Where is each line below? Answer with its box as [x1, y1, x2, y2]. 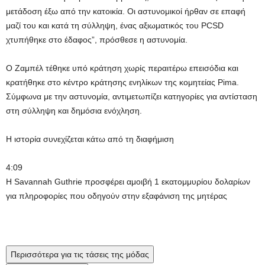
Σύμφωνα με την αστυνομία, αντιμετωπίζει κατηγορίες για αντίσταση [6, 92, 257, 101]
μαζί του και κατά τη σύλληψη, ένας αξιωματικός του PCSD [6, 21, 224, 30]
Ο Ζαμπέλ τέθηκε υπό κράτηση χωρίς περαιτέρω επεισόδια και [6, 63, 238, 73]
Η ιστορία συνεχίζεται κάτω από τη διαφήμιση [6, 134, 174, 144]
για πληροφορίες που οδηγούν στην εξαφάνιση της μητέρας [6, 191, 227, 201]
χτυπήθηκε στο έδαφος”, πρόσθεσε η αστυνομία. [6, 35, 188, 44]
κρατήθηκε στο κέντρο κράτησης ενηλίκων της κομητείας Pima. [6, 77, 239, 87]
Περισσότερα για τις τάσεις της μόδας [11, 250, 149, 259]
